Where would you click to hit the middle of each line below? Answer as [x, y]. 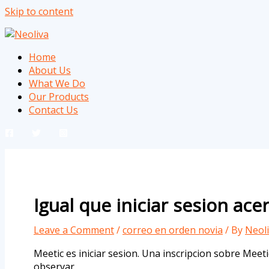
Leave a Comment [74, 230]
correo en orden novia [173, 230]
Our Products [59, 97]
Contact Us [53, 110]
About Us [50, 70]
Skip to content [39, 11]
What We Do [57, 83]
